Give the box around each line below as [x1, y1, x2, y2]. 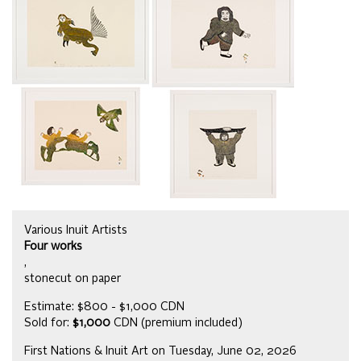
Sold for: [24, 317, 73, 330]
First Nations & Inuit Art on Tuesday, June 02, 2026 [24, 346, 297, 358]
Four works [24, 241, 82, 253]
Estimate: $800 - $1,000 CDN [24, 301, 185, 313]
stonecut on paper [24, 273, 121, 285]
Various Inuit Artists [24, 225, 127, 237]
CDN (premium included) [110, 317, 243, 330]
